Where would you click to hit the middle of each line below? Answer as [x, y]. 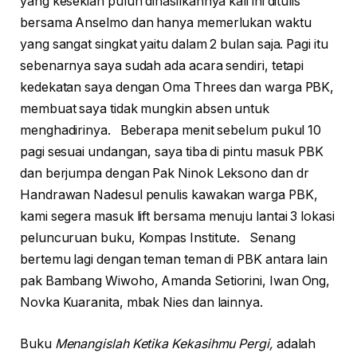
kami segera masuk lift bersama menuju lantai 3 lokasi [177, 217]
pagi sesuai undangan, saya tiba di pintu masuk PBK [172, 152]
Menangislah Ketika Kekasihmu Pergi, [165, 343]
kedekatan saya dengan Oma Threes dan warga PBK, [177, 88]
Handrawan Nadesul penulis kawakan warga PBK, [171, 195]
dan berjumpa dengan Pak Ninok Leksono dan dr [165, 174]
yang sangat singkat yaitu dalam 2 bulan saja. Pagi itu [174, 45]
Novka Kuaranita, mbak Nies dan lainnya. [141, 303]
